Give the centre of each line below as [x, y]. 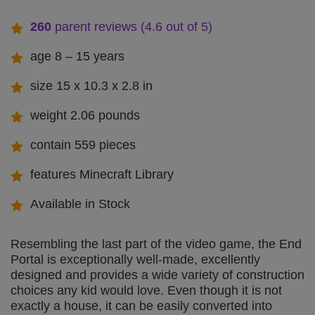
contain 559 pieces [83, 145]
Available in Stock [80, 204]
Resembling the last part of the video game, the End [156, 244]
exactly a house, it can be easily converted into [141, 306]
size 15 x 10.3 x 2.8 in [91, 86]
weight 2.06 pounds [85, 116]
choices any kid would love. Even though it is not [146, 291]
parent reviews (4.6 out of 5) [132, 27]
